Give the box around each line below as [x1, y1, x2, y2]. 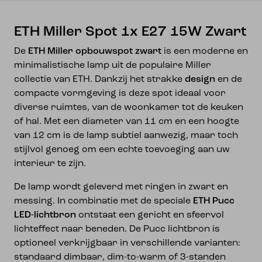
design [185, 75, 215, 84]
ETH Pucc [193, 196, 235, 206]
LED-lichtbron [14, 211, 76, 220]
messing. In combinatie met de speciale [14, 196, 193, 206]
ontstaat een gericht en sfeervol [76, 211, 224, 220]
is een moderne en [161, 47, 248, 56]
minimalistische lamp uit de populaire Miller [14, 61, 211, 70]
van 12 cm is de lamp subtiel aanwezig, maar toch [14, 131, 238, 140]
